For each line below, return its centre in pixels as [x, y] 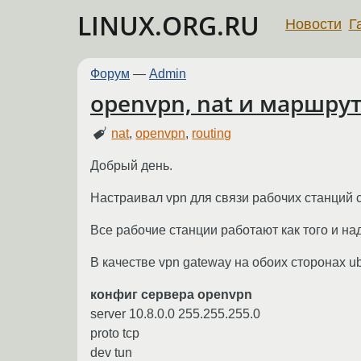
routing [212, 133]
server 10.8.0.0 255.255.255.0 [175, 313]
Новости [313, 24]
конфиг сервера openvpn [171, 294]
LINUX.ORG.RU [168, 25]
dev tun [111, 352]
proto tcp [115, 333]
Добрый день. [131, 165]
